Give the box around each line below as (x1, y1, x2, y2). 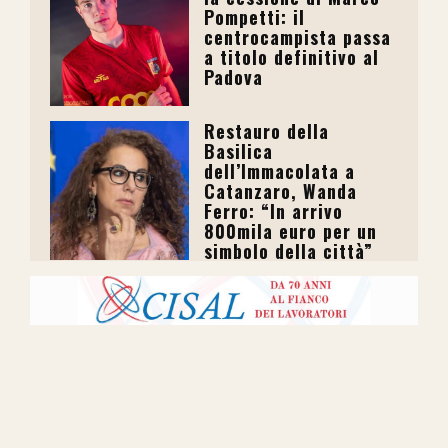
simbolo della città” (204, 238, 374, 265)
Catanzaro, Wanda (204, 178, 358, 205)
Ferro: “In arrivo (204, 198, 344, 225)
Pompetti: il (204, 3, 306, 30)
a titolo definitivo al (204, 43, 380, 70)
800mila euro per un (204, 218, 378, 245)
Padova (204, 63, 264, 90)
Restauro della (204, 118, 330, 145)
